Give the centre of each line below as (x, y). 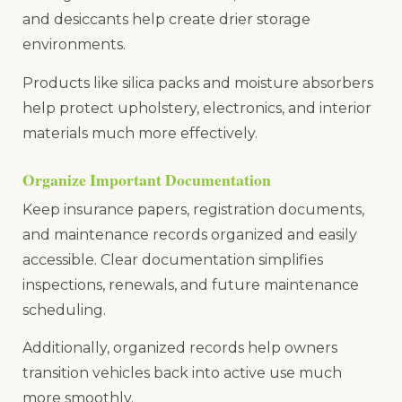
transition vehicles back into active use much (182, 373)
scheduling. (64, 310)
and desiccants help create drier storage (166, 20)
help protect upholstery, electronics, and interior (197, 108)
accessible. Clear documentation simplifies (173, 259)
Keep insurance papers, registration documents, (193, 209)
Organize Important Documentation (147, 179)
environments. (74, 45)
